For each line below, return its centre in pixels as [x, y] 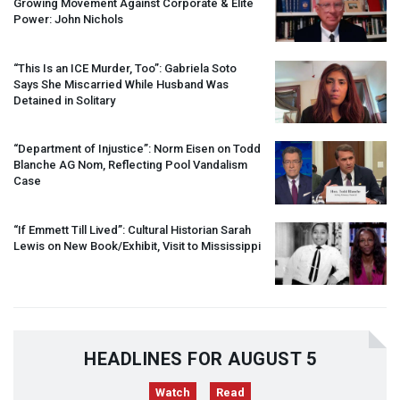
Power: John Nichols [68, 19]
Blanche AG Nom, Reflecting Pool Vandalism [130, 165]
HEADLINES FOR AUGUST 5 [200, 359]
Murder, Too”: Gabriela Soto [162, 68]
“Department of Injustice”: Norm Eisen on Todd [137, 149]
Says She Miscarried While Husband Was [121, 84]
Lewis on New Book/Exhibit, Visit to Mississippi [137, 246]
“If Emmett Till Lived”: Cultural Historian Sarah [132, 229]
